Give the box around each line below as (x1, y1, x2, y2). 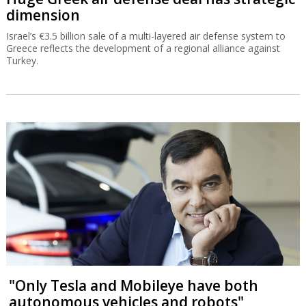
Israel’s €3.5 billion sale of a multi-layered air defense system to (5, 29, 286, 42)
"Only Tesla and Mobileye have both (9, 276, 259, 296)
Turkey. (5, 53, 38, 67)
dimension (5, 5, 80, 25)
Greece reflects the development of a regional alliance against (5, 41, 280, 55)
